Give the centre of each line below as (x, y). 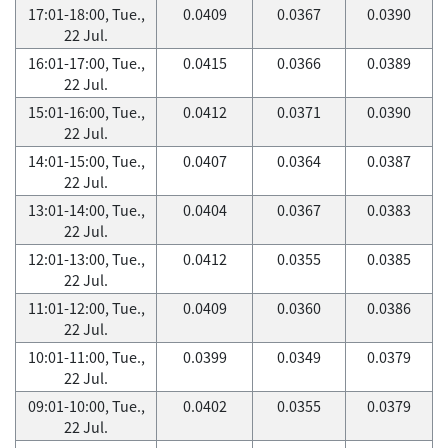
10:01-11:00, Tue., (86, 357)
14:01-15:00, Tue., (86, 161)
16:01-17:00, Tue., (86, 63)
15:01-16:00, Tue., (86, 112)
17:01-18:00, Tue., (86, 14)
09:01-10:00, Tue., (86, 406)
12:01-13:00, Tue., (86, 259)
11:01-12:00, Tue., (86, 308)
